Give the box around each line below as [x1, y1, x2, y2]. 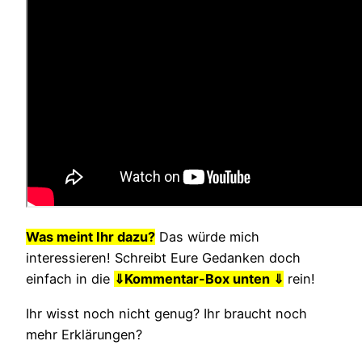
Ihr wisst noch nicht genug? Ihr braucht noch [26, 305, 307, 322]
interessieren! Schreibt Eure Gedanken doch [26, 250, 301, 267]
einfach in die [26, 271, 114, 288]
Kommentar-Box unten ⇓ [124, 271, 284, 288]
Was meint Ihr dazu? [26, 229, 155, 246]
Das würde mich [155, 229, 259, 246]
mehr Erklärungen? [26, 326, 142, 343]
